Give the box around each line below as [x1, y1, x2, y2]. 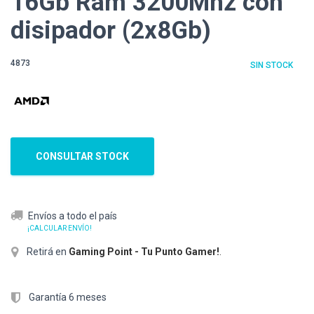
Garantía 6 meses [27, 292, 107, 303]
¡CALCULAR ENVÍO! [27, 224, 92, 233]
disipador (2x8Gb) [11, 16, 211, 46]
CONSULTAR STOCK [36, 151, 129, 163]
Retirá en [25, 246, 69, 258]
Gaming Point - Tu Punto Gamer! [69, 246, 219, 258]
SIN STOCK [250, 60, 293, 71]
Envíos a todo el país [28, 210, 117, 222]
